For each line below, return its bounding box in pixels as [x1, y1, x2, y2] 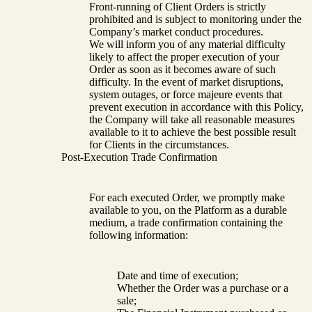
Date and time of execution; [117, 270, 238, 282]
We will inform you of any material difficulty [89, 38, 286, 51]
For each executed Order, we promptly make [89, 192, 285, 204]
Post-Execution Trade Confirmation [61, 151, 217, 164]
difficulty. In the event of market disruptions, [89, 76, 283, 88]
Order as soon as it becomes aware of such [89, 63, 276, 76]
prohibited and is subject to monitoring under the [89, 13, 302, 26]
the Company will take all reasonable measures [89, 114, 295, 126]
